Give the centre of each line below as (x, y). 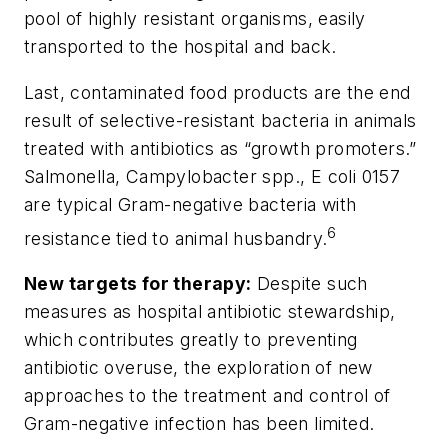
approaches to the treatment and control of (207, 396)
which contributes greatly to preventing (191, 340)
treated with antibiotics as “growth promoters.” (220, 148)
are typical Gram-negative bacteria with (190, 204)
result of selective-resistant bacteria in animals (220, 120)
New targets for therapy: (138, 284)
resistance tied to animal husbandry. (176, 238)
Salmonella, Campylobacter (143, 176)
